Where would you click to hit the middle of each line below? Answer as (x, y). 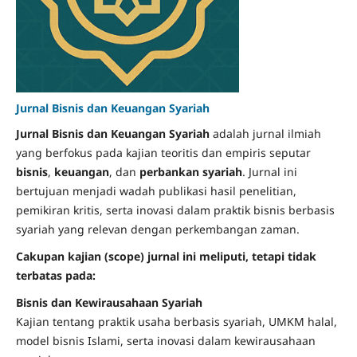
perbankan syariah (190, 172)
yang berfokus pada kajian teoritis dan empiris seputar (163, 153)
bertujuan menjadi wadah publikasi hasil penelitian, (156, 191)
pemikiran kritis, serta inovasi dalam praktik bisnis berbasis (175, 210)
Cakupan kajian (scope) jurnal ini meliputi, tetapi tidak (166, 257)
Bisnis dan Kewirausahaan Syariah (109, 303)
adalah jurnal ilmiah (265, 134)
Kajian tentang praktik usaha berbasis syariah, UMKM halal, (176, 322)
